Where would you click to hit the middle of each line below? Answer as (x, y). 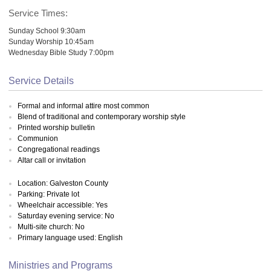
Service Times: (38, 13)
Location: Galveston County (63, 183)
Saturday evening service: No (66, 216)
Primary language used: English (70, 238)
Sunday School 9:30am (47, 30)
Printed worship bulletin (56, 127)
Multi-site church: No (51, 227)
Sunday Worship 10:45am (51, 41)
